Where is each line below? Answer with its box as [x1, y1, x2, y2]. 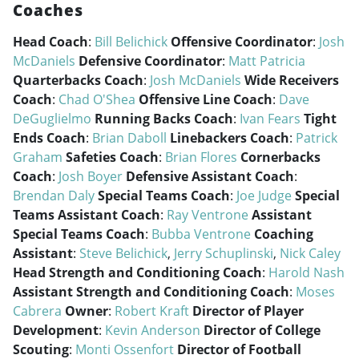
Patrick [296, 129, 337, 147]
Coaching [254, 225, 313, 243]
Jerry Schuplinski [174, 244, 273, 262]
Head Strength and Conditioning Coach [13, 264, 262, 281]
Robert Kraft [115, 302, 189, 320]
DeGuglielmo [13, 110, 91, 127]
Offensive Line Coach [139, 91, 272, 108]
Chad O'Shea [58, 91, 135, 108]
